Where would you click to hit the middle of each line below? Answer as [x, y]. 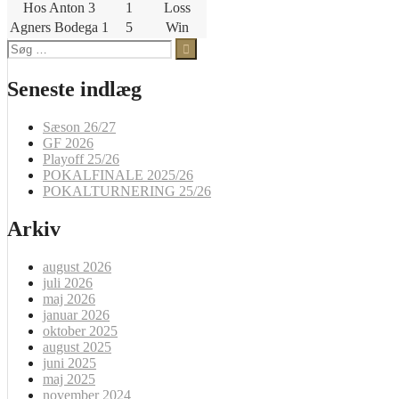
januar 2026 [76, 315]
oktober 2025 [80, 331]
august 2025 [77, 347]
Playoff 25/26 [81, 159]
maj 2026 [69, 299]
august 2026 [77, 267]
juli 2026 [68, 283]
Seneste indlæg [74, 90]
